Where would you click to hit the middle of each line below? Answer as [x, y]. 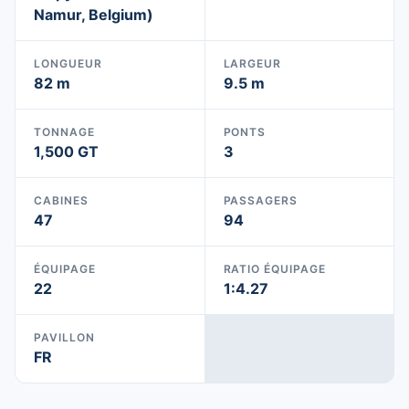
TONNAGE [64, 132]
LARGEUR [252, 63]
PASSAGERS [261, 200]
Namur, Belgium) [94, 15]
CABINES [61, 200]
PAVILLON [64, 337]
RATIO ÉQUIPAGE [274, 269]
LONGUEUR [68, 63]
